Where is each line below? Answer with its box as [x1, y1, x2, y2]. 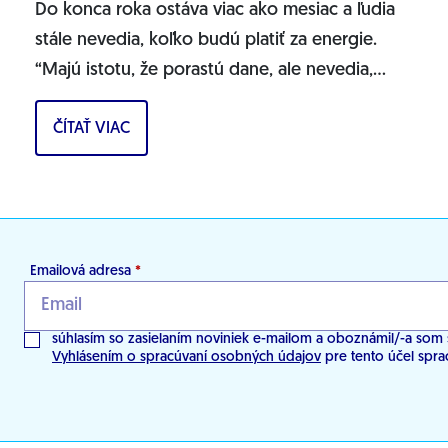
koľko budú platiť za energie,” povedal [34, 91, 340, 111]
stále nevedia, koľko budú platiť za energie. [34, 31, 377, 51]
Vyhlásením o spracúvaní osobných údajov [52, 349, 321, 365]
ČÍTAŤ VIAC [52, 120, 130, 137]
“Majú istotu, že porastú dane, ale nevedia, [34, 61, 373, 81]
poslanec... [34, 121, 120, 141]
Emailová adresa [30, 263, 135, 279]
